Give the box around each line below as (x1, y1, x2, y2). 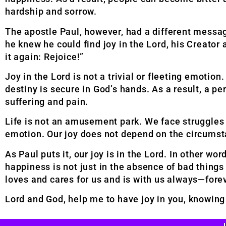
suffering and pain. (5, 96, 89, 107)
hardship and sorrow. (5, 6, 97, 17)
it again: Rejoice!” (5, 51, 84, 62)
